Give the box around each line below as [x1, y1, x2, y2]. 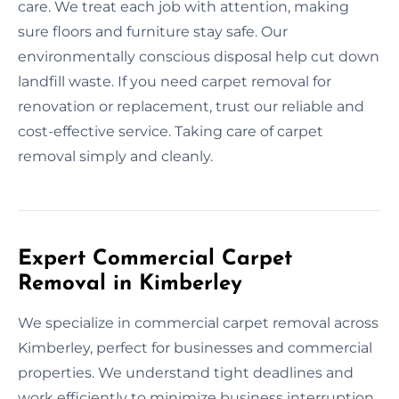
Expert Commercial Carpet [18, 248, 292, 270]
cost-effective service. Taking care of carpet [18, 122, 323, 140]
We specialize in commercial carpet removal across [18, 313, 379, 331]
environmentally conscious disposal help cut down [18, 47, 379, 65]
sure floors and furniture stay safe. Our [18, 22, 288, 40]
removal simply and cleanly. [18, 147, 213, 165]
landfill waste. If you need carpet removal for [18, 72, 331, 90]
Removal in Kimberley [18, 273, 242, 295]
